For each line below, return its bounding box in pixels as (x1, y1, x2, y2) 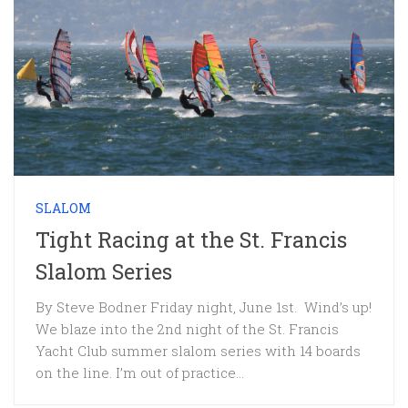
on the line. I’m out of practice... (36, 363, 244, 382)
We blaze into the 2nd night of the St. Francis (36, 320, 339, 339)
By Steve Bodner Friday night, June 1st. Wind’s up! (36, 298, 372, 317)
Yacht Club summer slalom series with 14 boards (36, 342, 361, 361)
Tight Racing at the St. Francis (36, 225, 347, 254)
